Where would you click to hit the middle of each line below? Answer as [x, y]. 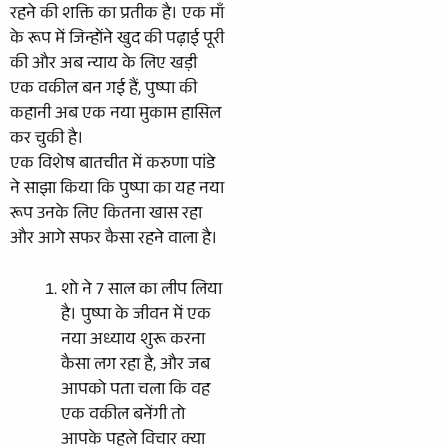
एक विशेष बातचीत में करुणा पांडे [112, 166]
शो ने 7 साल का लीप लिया [141, 291]
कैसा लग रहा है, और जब [135, 366]
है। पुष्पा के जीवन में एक [136, 316]
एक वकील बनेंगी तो [123, 416]
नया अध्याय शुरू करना [133, 341]
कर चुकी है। [47, 141]
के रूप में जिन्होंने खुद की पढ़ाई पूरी [117, 41]
